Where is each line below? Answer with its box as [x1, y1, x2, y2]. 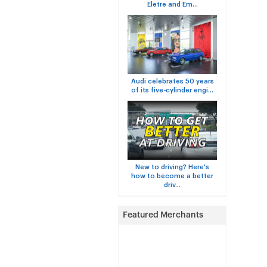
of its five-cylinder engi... [131, 87, 213, 94]
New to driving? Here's [135, 164, 209, 170]
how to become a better [131, 173, 213, 179]
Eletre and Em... [147, 1, 198, 8]
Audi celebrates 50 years [131, 78, 214, 85]
